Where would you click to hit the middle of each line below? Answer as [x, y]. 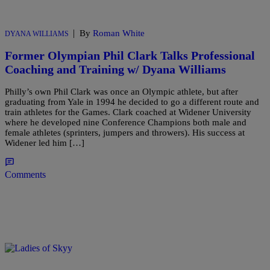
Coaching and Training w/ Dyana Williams [115, 70]
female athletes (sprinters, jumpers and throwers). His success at [125, 132]
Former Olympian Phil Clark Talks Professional [130, 56]
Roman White [119, 33]
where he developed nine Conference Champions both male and [126, 122]
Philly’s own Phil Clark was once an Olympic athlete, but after [121, 91]
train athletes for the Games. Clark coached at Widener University [128, 112]
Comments [25, 174]
